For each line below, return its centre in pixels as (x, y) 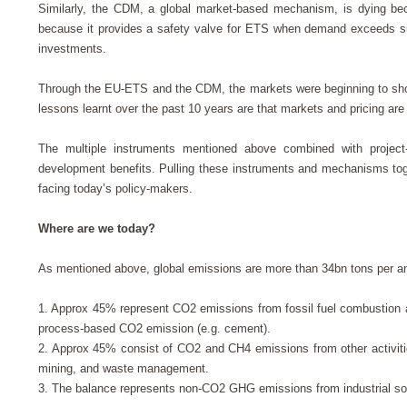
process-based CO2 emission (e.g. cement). (154, 329)
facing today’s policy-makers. (115, 189)
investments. (76, 49)
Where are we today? (100, 229)
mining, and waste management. (124, 369)
